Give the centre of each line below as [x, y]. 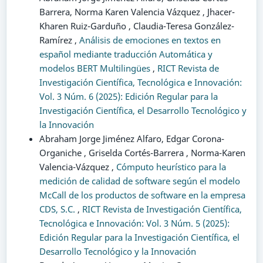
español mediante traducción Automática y [126, 54]
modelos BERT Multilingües [96, 68]
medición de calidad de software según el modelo [139, 181]
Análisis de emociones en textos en [150, 40]
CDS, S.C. [58, 209]
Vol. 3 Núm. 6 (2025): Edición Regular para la [128, 96]
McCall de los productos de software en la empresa [142, 195]
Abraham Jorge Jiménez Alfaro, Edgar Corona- [131, 138]
